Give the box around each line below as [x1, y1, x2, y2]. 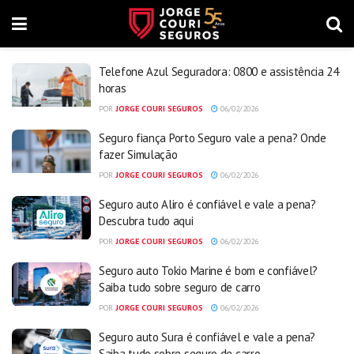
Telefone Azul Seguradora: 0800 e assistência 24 [99, 64, 339, 79]
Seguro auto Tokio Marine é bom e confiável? [99, 263, 318, 278]
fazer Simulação [99, 147, 178, 162]
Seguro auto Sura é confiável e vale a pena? [99, 330, 316, 345]
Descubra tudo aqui [99, 213, 194, 228]
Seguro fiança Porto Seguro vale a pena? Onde [99, 130, 326, 145]
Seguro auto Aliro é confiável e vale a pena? [99, 197, 316, 212]
